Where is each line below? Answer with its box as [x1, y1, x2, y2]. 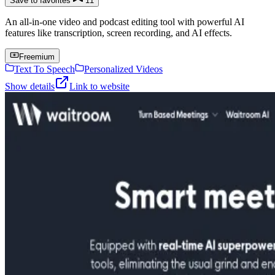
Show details [5, 81, 55, 92]
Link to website [69, 81, 130, 92]
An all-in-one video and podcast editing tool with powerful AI [5, 17, 244, 28]
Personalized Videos [84, 64, 163, 75]
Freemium [19, 52, 55, 62]
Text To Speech [14, 64, 75, 75]
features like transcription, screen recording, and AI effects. [5, 28, 232, 39]
